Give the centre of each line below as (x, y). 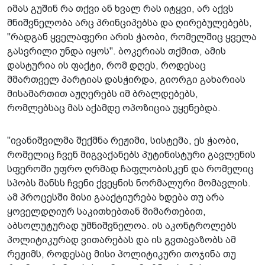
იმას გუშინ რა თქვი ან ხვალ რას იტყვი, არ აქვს (120, 8)
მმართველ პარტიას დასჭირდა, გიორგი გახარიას (126, 79)
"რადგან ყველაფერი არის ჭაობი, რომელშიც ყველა (132, 37)
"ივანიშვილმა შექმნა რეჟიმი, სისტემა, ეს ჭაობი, (123, 140)
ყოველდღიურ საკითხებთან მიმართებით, (106, 211)
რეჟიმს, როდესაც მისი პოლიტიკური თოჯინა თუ (122, 254)
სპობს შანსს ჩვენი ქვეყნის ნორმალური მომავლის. (129, 183)
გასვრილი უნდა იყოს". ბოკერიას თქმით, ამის (117, 51)
